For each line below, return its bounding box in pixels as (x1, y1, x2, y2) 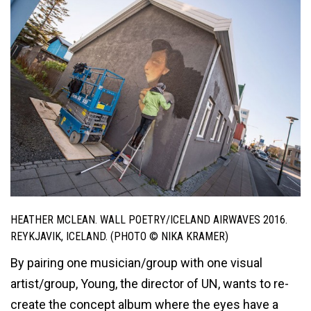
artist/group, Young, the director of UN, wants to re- (10, 276, 289, 292)
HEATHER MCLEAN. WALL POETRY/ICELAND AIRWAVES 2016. (10, 212, 287, 226)
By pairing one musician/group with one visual (10, 255, 262, 271)
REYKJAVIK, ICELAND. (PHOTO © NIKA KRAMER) (10, 229, 228, 243)
